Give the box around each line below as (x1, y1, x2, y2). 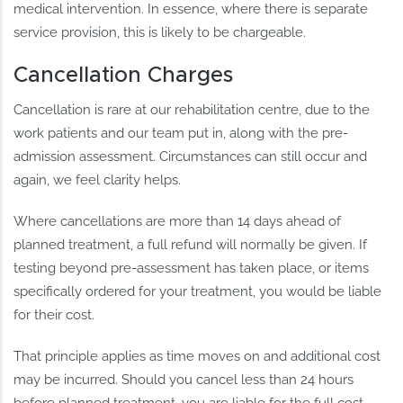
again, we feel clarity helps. (13, 172, 182, 189)
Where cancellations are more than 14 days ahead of (13, 213, 342, 230)
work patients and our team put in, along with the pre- (13, 125, 349, 142)
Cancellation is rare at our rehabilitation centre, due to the (13, 102, 371, 119)
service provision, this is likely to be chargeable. (13, 24, 307, 41)
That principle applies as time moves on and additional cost (13, 348, 381, 365)
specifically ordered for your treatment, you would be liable (13, 283, 382, 300)
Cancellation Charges (13, 65, 234, 87)
